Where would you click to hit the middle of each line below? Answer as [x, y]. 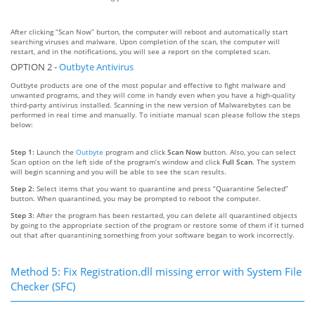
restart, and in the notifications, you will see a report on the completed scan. [141, 51]
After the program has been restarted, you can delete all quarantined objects [167, 215]
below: [22, 124]
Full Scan [237, 161]
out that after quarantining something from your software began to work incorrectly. [153, 234]
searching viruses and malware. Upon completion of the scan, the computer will [145, 41]
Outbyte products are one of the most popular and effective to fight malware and [148, 85]
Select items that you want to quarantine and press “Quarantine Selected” [162, 188]
